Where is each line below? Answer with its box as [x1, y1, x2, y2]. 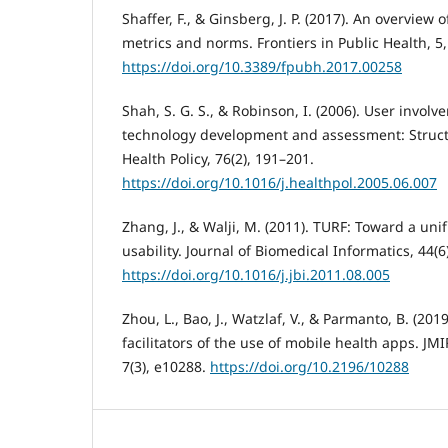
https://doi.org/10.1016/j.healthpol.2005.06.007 [122, 172, 437, 192]
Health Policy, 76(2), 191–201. [122, 148, 314, 168]
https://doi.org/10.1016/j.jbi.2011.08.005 [122, 264, 390, 284]
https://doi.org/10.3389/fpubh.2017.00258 [122, 56, 402, 76]
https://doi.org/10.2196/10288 [210, 356, 409, 376]
